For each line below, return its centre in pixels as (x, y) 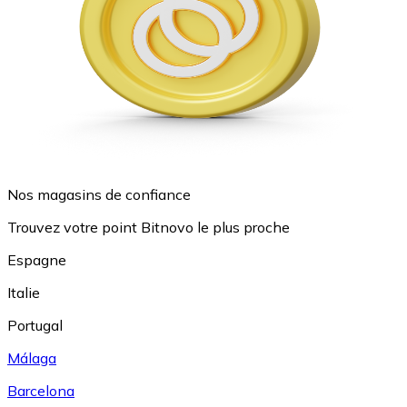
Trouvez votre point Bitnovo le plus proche (149, 227)
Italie (24, 292)
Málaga (32, 357)
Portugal (35, 325)
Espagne (37, 259)
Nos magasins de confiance (99, 194)
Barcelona (41, 390)
